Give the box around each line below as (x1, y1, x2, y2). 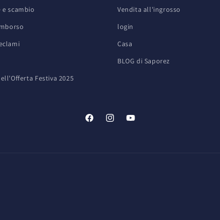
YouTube (125, 118, 153, 128)
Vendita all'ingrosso (117, 5, 181, 14)
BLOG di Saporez (117, 56, 170, 65)
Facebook (84, 118, 115, 128)
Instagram (105, 118, 137, 128)
